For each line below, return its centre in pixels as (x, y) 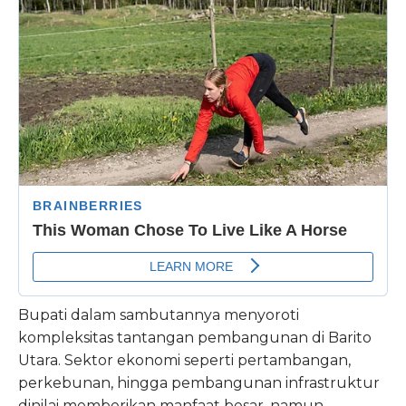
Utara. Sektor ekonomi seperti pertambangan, (184, 360)
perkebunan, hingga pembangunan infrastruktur (199, 382)
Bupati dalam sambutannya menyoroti (159, 314)
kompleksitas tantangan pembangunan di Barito (195, 337)
